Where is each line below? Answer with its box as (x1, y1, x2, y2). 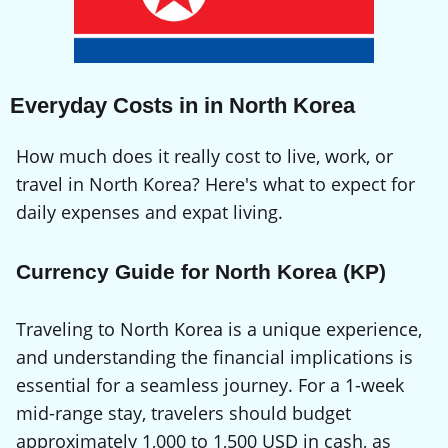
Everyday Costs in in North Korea (10, 92, 355, 118)
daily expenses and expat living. (16, 200, 283, 225)
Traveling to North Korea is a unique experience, (16, 317, 422, 342)
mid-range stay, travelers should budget (16, 401, 351, 426)
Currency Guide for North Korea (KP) (16, 260, 386, 284)
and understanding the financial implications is (16, 345, 413, 370)
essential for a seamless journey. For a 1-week (16, 373, 404, 398)
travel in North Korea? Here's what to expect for (16, 172, 415, 197)
